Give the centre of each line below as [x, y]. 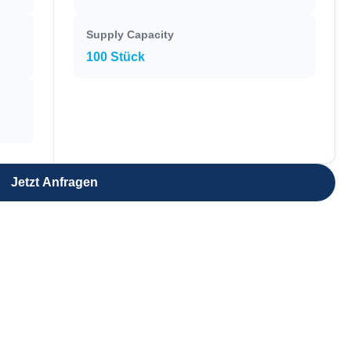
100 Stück [116, 57]
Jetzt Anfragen [54, 182]
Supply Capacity [130, 34]
